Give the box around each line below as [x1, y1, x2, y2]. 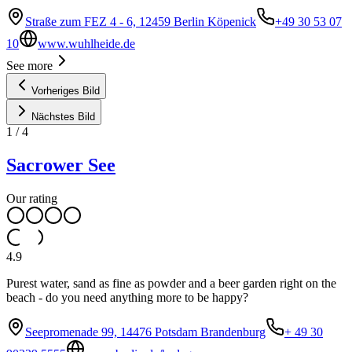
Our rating [6, 192, 57, 206]
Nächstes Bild [31, 111, 95, 123]
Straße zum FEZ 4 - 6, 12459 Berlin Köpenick [25, 15, 256, 29]
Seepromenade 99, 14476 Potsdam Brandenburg [25, 325, 266, 339]
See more [6, 59, 53, 73]
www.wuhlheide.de [38, 37, 135, 51]
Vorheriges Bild [31, 85, 100, 97]
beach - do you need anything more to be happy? [6, 291, 248, 305]
